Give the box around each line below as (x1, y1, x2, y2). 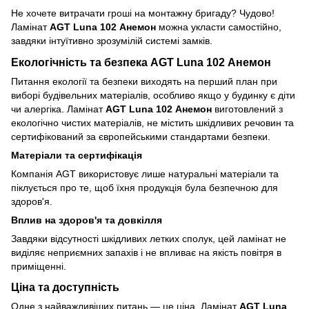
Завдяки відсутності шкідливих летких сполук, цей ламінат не (11, 232, 286, 244)
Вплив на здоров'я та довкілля (11, 214, 162, 226)
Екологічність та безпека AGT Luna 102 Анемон (11, 55, 271, 68)
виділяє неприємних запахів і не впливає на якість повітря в (11, 246, 281, 258)
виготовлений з (212, 103, 283, 114)
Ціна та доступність (11, 281, 119, 294)
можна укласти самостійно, (156, 21, 281, 32)
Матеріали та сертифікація (11, 149, 142, 161)
